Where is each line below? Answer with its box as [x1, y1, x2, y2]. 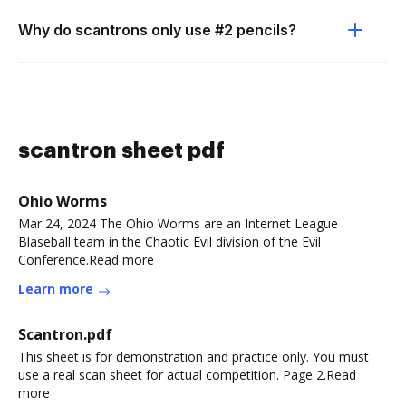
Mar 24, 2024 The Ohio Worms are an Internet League [18, 215, 338, 232]
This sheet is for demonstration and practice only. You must [18, 348, 369, 365]
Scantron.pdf [18, 324, 112, 344]
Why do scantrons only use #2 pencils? [18, 21, 296, 39]
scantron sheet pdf [18, 140, 225, 161]
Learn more [18, 280, 93, 297]
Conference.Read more [18, 251, 154, 268]
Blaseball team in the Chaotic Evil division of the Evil [18, 233, 321, 250]
